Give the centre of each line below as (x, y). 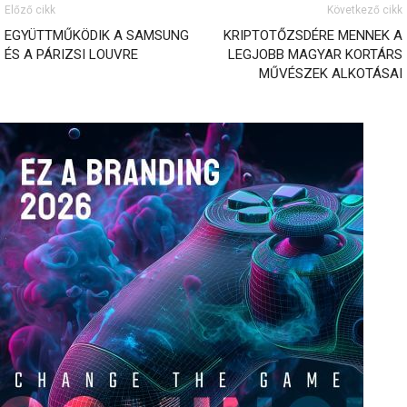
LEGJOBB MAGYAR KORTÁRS (315, 54)
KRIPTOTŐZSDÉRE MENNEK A (313, 35)
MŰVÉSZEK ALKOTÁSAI (331, 73)
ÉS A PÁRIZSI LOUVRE (71, 54)
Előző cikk (30, 10)
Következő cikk (365, 10)
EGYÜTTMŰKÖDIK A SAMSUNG (97, 35)
